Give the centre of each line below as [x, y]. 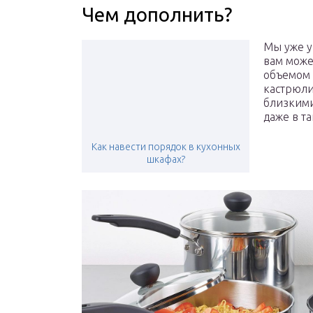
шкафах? [166, 160]
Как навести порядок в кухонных [166, 147]
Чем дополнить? [157, 15]
